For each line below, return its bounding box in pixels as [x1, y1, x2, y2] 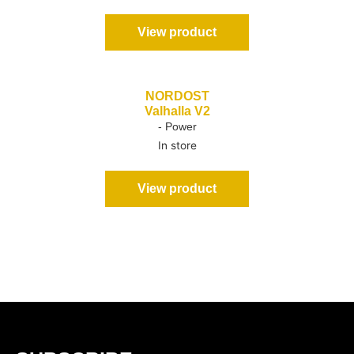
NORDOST [145, 88, 209, 103]
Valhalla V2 [144, 104, 210, 118]
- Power [157, 120, 197, 133]
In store [157, 138, 197, 152]
